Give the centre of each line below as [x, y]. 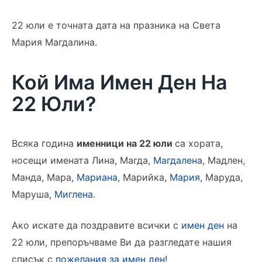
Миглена [74, 194]
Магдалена [178, 160]
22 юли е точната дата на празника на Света [116, 25]
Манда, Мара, [44, 177]
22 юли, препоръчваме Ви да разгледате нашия [122, 242]
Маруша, [33, 194]
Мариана [97, 177]
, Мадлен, [224, 160]
